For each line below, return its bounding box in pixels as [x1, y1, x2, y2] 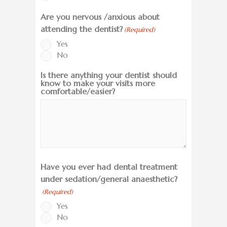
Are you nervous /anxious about [41, 12, 160, 22]
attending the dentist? [41, 24, 123, 34]
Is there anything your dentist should [41, 70, 177, 81]
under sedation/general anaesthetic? [41, 174, 177, 184]
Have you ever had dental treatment [41, 162, 177, 172]
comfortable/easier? [41, 86, 115, 97]
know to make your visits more [41, 78, 155, 89]
